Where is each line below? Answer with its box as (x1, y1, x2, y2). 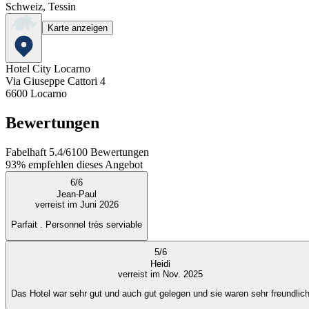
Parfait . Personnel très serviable (11, 219, 142, 230)
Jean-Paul (57, 189, 97, 200)
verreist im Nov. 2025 (118, 268, 203, 279)
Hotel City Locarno (6, 63, 90, 75)
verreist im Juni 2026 (34, 199, 119, 210)
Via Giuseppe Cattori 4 (6, 75, 106, 88)
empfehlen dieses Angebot (28, 159, 143, 171)
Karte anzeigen (48, 23, 108, 34)
